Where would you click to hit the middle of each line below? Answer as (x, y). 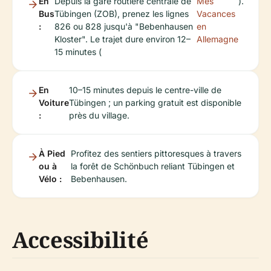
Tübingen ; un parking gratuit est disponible (155, 102)
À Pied (52, 153)
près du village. (99, 115)
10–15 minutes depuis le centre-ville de (145, 90)
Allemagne (217, 39)
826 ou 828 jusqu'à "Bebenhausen (124, 26)
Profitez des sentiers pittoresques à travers (156, 153)
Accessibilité (80, 240)
